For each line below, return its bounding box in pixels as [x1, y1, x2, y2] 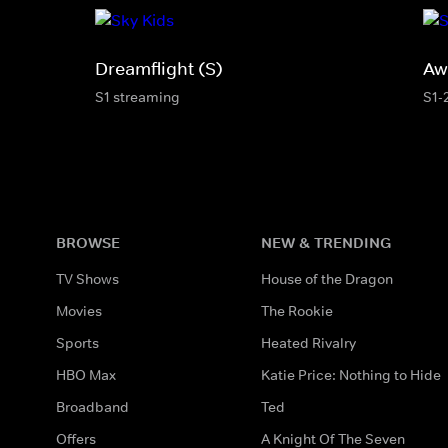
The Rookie [261, 301, 334, 320]
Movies [56, 301, 102, 320]
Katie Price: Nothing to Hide [261, 365, 442, 384]
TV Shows [56, 269, 119, 288]
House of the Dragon [261, 269, 394, 288]
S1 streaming [95, 87, 180, 106]
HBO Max [56, 365, 116, 384]
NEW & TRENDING [261, 232, 392, 252]
